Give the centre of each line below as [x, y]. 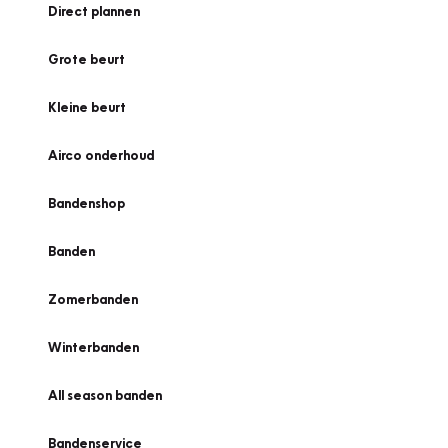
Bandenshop [86, 203]
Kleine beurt [87, 107]
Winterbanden [93, 347]
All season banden [105, 395]
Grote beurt [86, 59]
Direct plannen [94, 11]
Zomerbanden [93, 299]
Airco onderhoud [101, 155]
